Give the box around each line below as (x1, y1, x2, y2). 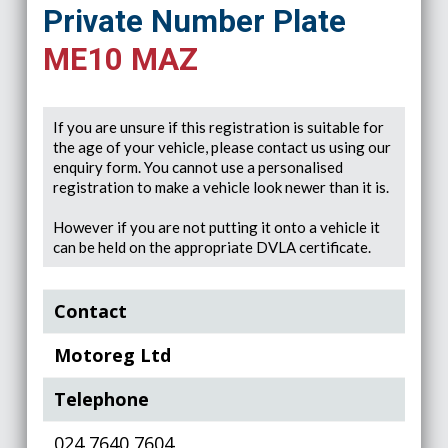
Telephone (54, 387, 150, 411)
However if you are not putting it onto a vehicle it (52, 217, 380, 236)
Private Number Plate (42, 2, 346, 40)
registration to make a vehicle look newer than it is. (52, 177, 389, 196)
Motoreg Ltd (54, 343, 172, 367)
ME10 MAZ (42, 40, 198, 78)
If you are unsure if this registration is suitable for (52, 117, 384, 136)
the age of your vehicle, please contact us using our (52, 137, 391, 156)
